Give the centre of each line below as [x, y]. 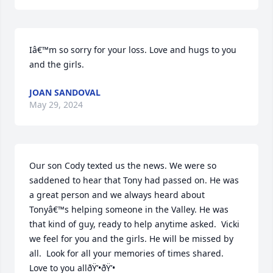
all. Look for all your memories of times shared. [126, 253]
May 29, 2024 [56, 105]
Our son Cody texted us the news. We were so [123, 166]
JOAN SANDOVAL [65, 93]
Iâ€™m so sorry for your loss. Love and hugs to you [133, 50]
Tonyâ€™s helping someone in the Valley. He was [129, 210]
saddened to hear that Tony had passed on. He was [134, 180]
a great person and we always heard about [117, 195]
